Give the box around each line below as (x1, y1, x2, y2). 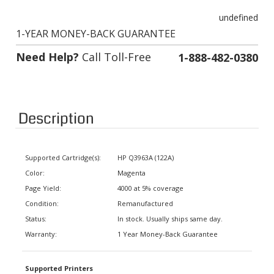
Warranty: (25, 221, 57, 230)
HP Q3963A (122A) (117, 144, 174, 154)
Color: (25, 160, 45, 169)
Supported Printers (25, 255, 93, 264)
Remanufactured (117, 190, 173, 199)
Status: (25, 206, 46, 215)
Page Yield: (25, 175, 61, 184)
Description (18, 100, 94, 120)
